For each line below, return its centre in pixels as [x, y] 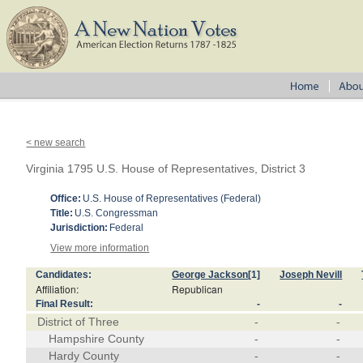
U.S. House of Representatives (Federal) [172, 199]
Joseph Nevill [311, 275]
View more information [100, 248]
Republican [198, 289]
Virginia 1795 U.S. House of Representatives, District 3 [166, 169]
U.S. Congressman [117, 213]
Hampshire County [97, 339]
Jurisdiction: [79, 228]
